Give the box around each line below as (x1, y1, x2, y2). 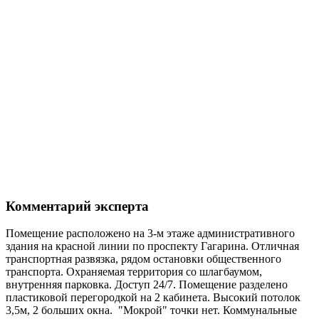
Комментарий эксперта (6, 198, 149, 214)
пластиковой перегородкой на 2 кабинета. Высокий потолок (6, 291, 300, 304)
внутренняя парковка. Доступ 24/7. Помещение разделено (6, 278, 288, 291)
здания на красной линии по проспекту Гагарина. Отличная (6, 240, 299, 253)
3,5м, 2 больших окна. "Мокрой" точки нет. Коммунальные (6, 304, 297, 317)
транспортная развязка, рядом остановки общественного (6, 253, 281, 266)
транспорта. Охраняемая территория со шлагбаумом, (6, 266, 262, 278)
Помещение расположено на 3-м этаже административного (6, 227, 295, 240)
